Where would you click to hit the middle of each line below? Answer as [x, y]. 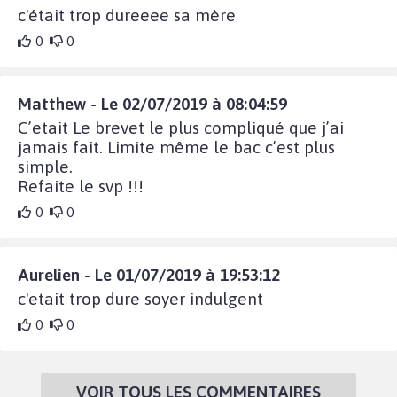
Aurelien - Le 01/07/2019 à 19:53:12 [149, 274]
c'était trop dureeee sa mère [127, 15]
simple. [45, 166]
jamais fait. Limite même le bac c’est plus [176, 147]
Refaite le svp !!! [81, 186]
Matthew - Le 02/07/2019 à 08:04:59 [152, 103]
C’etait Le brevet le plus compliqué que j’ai [181, 127]
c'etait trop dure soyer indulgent [140, 298]
